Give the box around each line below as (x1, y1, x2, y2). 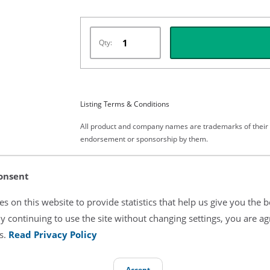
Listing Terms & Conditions (80, 99, 169, 109)
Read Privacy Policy (8, 228, 97, 240)
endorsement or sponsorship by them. (80, 134, 208, 144)
